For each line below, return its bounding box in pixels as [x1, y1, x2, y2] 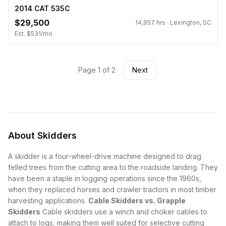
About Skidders [8, 130, 77, 141]
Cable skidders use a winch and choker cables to [40, 207, 207, 216]
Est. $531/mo [15, 29, 52, 37]
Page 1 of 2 [78, 65, 116, 74]
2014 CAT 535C [15, 4, 70, 13]
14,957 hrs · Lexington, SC [135, 18, 211, 26]
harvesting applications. [8, 196, 88, 205]
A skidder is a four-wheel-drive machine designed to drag [8, 151, 201, 160]
